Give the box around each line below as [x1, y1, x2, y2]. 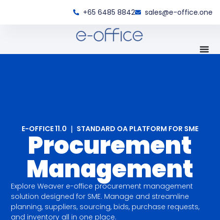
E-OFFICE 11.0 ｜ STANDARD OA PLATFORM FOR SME [22, 123, 198, 134]
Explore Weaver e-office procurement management [11, 181, 193, 191]
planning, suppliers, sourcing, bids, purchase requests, [11, 201, 200, 212]
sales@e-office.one [145, 7, 213, 17]
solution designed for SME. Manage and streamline [11, 191, 190, 201]
